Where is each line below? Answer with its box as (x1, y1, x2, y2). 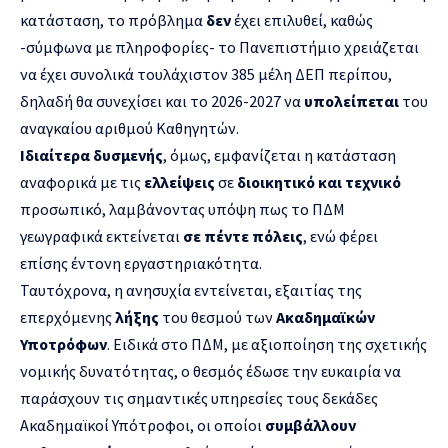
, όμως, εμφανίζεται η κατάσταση (163, 144, 396, 165)
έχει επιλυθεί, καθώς (234, 9, 373, 30)
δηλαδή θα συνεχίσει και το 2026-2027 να (20, 90, 304, 111)
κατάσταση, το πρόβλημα (20, 9, 206, 30)
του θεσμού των (162, 306, 276, 327)
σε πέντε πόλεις (183, 225, 303, 246)
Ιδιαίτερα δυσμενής (20, 144, 163, 165)
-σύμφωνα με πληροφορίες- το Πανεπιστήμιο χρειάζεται (20, 36, 419, 57)
